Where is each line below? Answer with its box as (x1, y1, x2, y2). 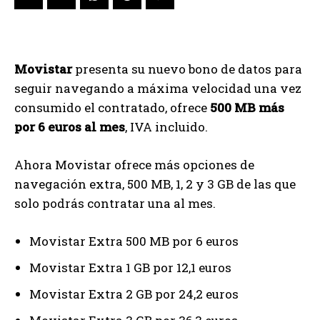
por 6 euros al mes (14, 119, 125, 136)
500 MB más (210, 99, 284, 116)
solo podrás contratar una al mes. (14, 195, 216, 212)
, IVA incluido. (125, 119, 208, 136)
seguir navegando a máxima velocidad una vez (14, 80, 301, 97)
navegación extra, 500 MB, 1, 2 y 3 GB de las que (14, 176, 296, 193)
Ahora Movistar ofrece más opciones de (14, 156, 254, 174)
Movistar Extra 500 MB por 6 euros (29, 233, 239, 250)
